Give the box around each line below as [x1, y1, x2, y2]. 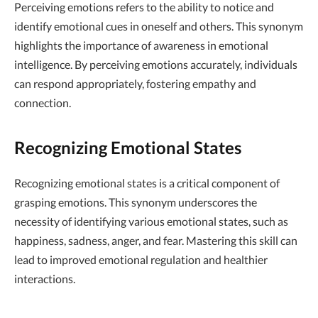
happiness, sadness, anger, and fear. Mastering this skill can [14, 234, 297, 248]
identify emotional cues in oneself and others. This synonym [14, 18, 303, 33]
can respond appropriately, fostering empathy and [14, 76, 256, 90]
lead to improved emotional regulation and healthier [14, 253, 268, 267]
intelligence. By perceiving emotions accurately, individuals [14, 57, 297, 71]
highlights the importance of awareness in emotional [14, 38, 268, 52]
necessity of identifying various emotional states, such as [14, 214, 288, 229]
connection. [14, 95, 71, 109]
